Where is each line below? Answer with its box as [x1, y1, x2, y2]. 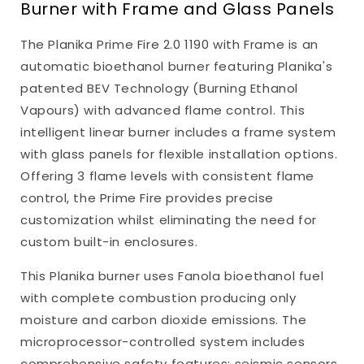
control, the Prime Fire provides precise [20, 188, 275, 206]
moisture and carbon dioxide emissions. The [20, 310, 307, 328]
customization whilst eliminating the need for [20, 210, 318, 228]
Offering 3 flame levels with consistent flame [20, 167, 315, 184]
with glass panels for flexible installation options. [20, 145, 338, 162]
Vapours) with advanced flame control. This [20, 101, 305, 119]
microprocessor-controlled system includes [20, 332, 305, 350]
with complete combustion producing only [20, 288, 297, 306]
